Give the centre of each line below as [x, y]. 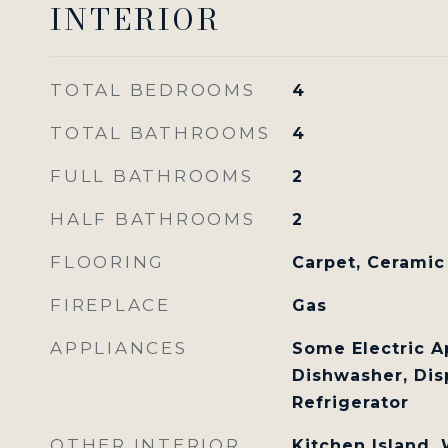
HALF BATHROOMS [153, 219]
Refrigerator [350, 402]
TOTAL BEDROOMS [153, 90]
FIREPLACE [110, 305]
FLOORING [107, 262]
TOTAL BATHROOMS [160, 133]
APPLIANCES [119, 348]
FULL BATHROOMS [152, 176]
